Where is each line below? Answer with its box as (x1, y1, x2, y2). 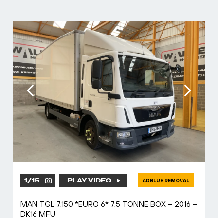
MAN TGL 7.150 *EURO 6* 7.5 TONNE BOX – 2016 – (20, 200, 198, 208)
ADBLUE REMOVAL (143, 178, 189, 183)
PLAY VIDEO (67, 176, 111, 185)
